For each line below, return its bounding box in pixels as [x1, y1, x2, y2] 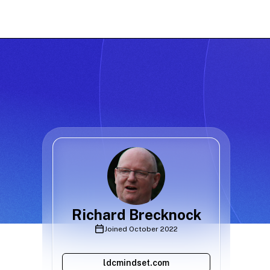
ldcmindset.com [103, 258, 169, 268]
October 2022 [129, 225, 178, 234]
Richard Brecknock [71, 206, 201, 224]
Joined [104, 225, 129, 234]
